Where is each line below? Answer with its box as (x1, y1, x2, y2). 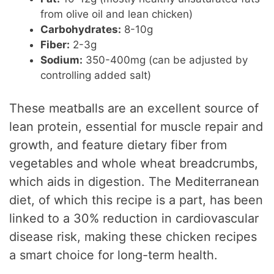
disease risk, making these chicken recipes (9, 229, 257, 244)
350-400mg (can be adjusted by (83, 54, 248, 67)
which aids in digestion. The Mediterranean (9, 174, 260, 189)
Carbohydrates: (40, 23, 122, 36)
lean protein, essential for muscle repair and (9, 119, 264, 134)
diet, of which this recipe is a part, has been (9, 192, 264, 207)
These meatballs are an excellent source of (9, 100, 259, 116)
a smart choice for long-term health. (9, 247, 218, 262)
